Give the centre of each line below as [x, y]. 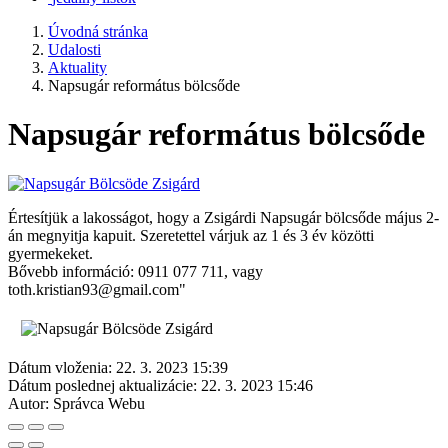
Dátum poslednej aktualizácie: [102, 385]
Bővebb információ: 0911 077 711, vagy [135, 271]
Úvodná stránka [98, 31]
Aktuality [77, 67]
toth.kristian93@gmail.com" [97, 289]
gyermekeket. [50, 253]
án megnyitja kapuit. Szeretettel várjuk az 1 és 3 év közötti [191, 235]
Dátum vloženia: [60, 367]
